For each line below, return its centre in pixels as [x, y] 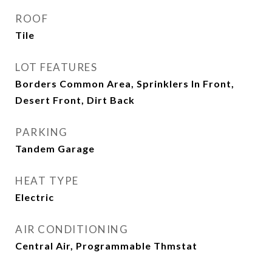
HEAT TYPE [47, 181]
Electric [35, 197]
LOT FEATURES [56, 67]
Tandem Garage [55, 148]
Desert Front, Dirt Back [75, 100]
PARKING [42, 132]
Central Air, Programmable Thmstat [106, 246]
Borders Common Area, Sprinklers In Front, [125, 83]
